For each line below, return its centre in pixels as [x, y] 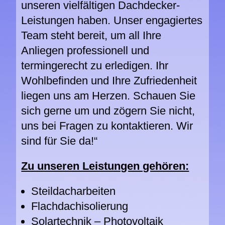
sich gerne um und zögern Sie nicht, [108, 110]
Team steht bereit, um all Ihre [91, 35]
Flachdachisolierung [80, 206]
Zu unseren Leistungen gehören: [105, 166]
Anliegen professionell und [85, 50]
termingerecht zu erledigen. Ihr [95, 65]
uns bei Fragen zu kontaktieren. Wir [107, 126]
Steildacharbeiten [74, 191]
